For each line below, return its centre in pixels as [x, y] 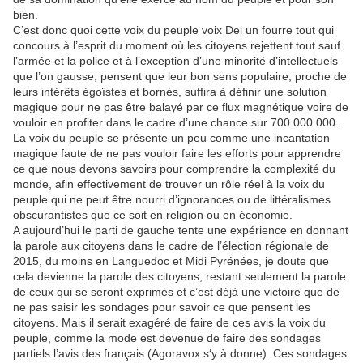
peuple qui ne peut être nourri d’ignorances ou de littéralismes [172, 199]
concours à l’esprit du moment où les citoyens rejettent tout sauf [177, 45]
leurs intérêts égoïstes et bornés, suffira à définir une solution [170, 92]
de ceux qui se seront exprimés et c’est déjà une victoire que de [176, 292]
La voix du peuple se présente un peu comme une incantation [171, 138]
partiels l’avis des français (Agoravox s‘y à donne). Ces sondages [180, 353]
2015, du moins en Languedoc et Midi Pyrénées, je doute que [171, 261]
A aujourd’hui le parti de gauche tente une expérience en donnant [181, 230]
